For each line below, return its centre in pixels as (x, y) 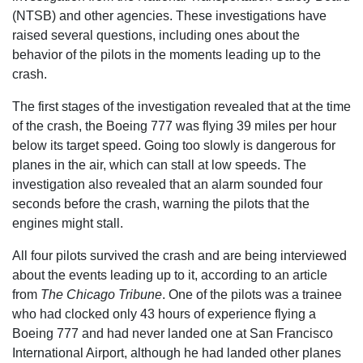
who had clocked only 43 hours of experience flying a (164, 314)
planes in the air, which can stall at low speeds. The (159, 165)
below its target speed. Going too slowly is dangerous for (174, 145)
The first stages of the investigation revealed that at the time (181, 107)
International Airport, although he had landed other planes (177, 353)
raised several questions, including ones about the (156, 35)
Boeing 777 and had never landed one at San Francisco (173, 333)
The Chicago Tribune (101, 295)
